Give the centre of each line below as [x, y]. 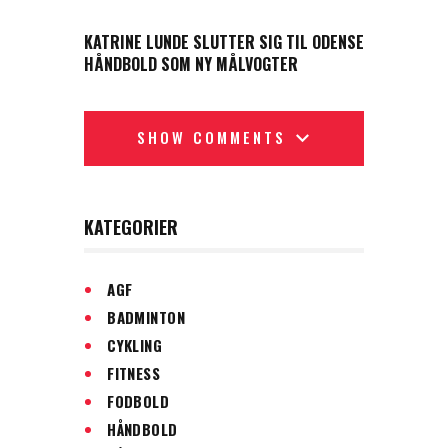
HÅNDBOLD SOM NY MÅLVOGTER [191, 64]
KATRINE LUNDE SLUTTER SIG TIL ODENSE [224, 42]
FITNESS [134, 372]
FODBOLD [138, 400]
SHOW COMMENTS [211, 136]
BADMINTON [146, 316]
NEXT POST [118, 15]
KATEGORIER [131, 227]
